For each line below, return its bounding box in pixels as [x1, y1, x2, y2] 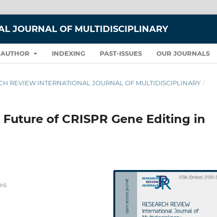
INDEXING [51, 49, 85, 57]
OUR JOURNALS [156, 49, 210, 57]
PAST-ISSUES [99, 49, 142, 57]
